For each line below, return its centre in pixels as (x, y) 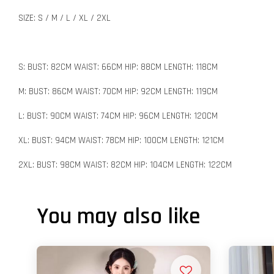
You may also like (118, 216)
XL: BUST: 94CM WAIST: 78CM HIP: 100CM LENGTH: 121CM (121, 140)
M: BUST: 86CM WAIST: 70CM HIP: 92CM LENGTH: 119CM (118, 91)
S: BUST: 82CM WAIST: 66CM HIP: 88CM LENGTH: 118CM (118, 67)
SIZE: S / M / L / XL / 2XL (65, 18)
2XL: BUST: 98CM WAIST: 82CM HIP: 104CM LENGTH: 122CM (125, 165)
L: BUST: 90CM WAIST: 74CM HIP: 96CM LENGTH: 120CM (118, 116)
